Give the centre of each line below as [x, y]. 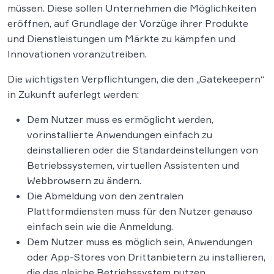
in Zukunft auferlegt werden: [73, 94]
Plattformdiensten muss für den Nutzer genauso [140, 211]
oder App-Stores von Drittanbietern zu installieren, [146, 257]
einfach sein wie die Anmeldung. [100, 226]
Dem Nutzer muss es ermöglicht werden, [120, 119]
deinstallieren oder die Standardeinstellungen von [143, 150]
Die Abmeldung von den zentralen [105, 195]
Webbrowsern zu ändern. [84, 180]
